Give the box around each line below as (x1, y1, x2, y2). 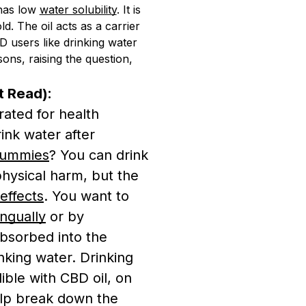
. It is (116, 3, 141, 16)
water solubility (39, 3, 117, 16)
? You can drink (49, 147, 148, 163)
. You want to (44, 188, 129, 204)
